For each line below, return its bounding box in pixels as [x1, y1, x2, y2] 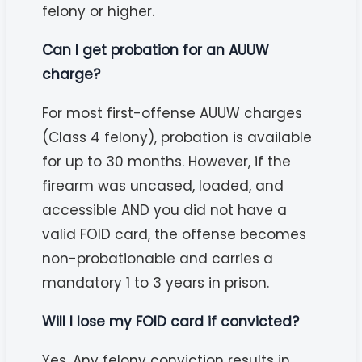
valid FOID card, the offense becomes [42, 224, 307, 244]
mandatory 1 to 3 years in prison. [42, 272, 270, 293]
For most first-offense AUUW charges [42, 103, 303, 123]
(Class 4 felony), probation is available [42, 127, 313, 147]
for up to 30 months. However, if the [42, 151, 292, 171]
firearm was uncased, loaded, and [42, 175, 284, 196]
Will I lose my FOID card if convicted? [42, 311, 300, 331]
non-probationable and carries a [42, 248, 274, 268]
